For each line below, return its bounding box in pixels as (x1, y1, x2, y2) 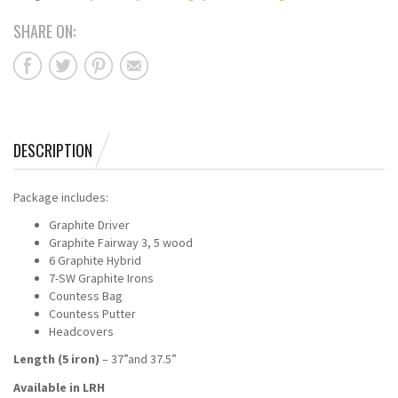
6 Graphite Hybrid (49, 252, 141, 268)
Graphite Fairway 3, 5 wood (49, 235, 193, 251)
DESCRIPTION (13, 139, 92, 162)
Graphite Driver (49, 217, 130, 233)
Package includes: (13, 189, 108, 205)
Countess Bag (49, 288, 123, 304)
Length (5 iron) (13, 351, 99, 367)
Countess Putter (49, 306, 136, 322)
